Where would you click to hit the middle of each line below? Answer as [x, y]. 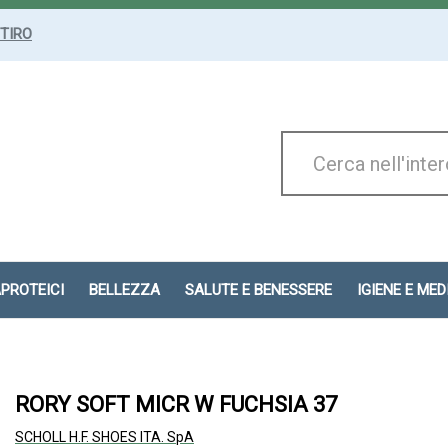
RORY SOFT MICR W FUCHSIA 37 [176, 404]
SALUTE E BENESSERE [258, 290]
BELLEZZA [124, 290]
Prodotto [288, 160]
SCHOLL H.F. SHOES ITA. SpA [104, 437]
